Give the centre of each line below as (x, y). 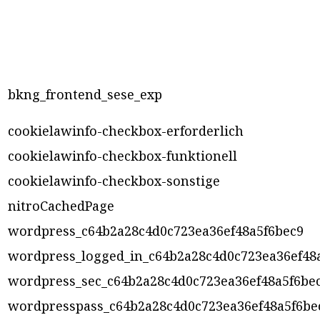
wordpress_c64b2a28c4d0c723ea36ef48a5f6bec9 (156, 231)
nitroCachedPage (61, 206)
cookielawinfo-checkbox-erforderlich (126, 131)
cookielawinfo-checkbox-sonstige (114, 181)
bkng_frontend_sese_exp (85, 95)
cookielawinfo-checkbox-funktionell (122, 156)
